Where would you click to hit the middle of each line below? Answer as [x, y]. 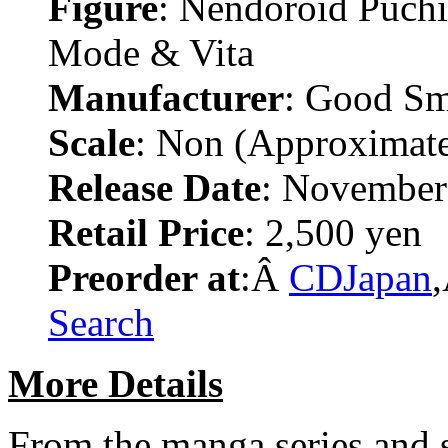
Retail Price [146, 233]
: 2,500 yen [333, 233]
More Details [115, 384]
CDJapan [360, 278]
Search [101, 323]
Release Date [154, 188]
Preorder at [144, 278]
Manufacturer [166, 98]
